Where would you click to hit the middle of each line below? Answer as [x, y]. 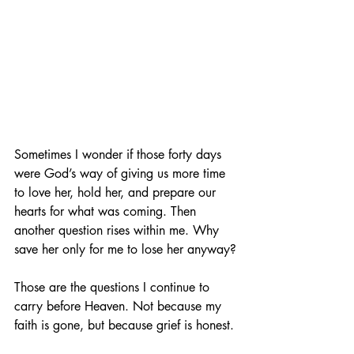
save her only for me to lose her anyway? [125, 249]
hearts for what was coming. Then [107, 211]
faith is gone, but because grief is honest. [124, 325]
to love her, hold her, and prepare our [117, 192]
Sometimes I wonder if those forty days [120, 154]
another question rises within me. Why [119, 230]
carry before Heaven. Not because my [120, 306]
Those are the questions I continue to [114, 287]
